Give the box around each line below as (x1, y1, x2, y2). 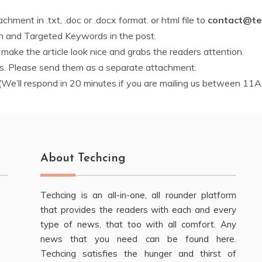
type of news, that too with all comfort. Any (40, 219, 236, 230)
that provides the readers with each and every (40, 204, 236, 215)
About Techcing (40, 153, 126, 164)
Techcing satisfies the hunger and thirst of (40, 248, 236, 259)
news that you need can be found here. (40, 233, 236, 244)
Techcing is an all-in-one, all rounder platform (40, 189, 236, 201)
